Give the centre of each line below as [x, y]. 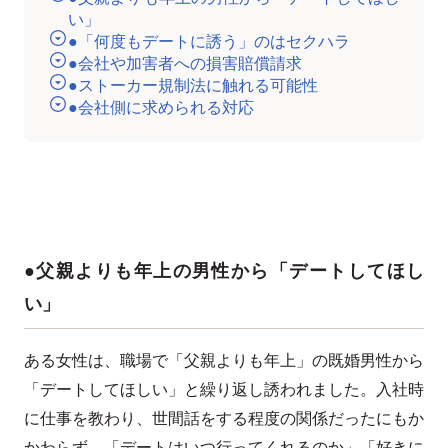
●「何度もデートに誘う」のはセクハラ [209, 41]
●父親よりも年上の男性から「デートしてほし [224, 270]
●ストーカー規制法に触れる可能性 [193, 85]
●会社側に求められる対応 [161, 107]
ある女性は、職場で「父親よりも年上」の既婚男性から [224, 360]
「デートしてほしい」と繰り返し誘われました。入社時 [224, 389]
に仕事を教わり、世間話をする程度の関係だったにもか [224, 418]
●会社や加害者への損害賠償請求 [185, 63]
